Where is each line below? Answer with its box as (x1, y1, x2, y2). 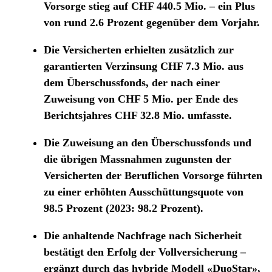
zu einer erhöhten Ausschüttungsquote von (44, 186, 243, 199)
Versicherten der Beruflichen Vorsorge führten (44, 169, 262, 182)
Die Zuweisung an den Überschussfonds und (44, 137, 251, 149)
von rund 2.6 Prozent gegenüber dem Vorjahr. (44, 16, 260, 29)
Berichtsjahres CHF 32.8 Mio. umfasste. (44, 109, 232, 122)
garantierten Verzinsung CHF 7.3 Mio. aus (44, 60, 243, 73)
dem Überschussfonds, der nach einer (44, 76, 220, 89)
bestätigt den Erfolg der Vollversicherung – (44, 246, 246, 259)
